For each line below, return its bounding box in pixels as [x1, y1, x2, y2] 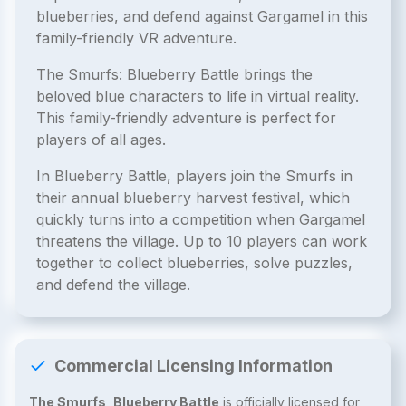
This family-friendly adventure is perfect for [36, 109, 336, 127]
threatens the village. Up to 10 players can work [36, 232, 367, 250]
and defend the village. [36, 275, 190, 294]
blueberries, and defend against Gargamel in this [36, 7, 368, 25]
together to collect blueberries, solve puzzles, [36, 254, 353, 272]
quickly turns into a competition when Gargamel [36, 210, 365, 228]
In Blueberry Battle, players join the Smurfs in [36, 167, 353, 185]
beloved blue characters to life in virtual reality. [36, 87, 359, 105]
